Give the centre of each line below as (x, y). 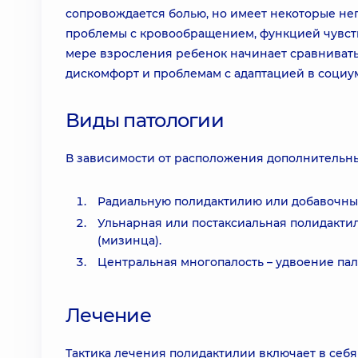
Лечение (108, 315)
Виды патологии (145, 120)
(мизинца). (129, 241)
